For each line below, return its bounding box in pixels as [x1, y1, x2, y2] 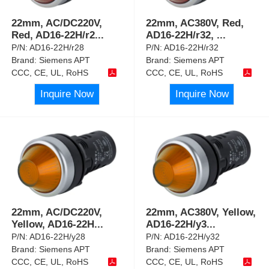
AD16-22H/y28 [29, 232, 86, 242]
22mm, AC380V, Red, [146, 17, 244, 29]
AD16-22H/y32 [164, 232, 220, 242]
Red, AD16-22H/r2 [11, 29, 95, 41]
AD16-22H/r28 [29, 42, 85, 52]
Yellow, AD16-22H [11, 219, 95, 231]
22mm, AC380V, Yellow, [146, 207, 256, 219]
